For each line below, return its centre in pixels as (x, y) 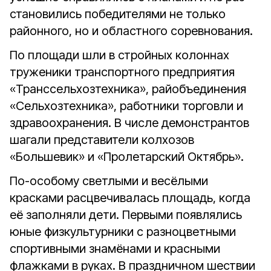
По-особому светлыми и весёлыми (109, 181)
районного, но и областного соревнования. (131, 31)
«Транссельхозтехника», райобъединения (128, 89)
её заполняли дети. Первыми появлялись (126, 215)
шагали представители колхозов (102, 140)
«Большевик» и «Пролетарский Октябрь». (127, 157)
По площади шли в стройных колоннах (119, 55)
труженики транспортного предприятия (122, 72)
